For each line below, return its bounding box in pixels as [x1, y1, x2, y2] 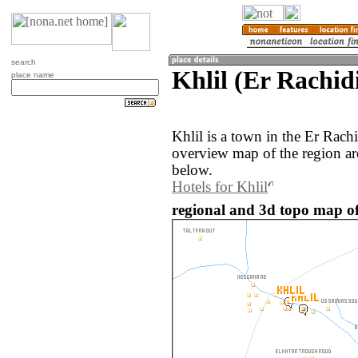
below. [172, 162, 213, 179]
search [11, 58, 36, 66]
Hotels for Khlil [172, 179, 268, 196]
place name [11, 70, 54, 79]
